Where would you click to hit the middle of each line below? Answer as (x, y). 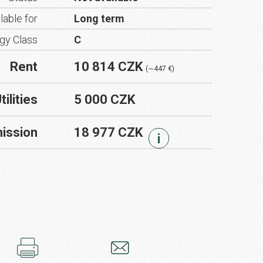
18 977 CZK (108, 132)
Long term (99, 18)
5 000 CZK (104, 100)
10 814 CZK (110, 67)
